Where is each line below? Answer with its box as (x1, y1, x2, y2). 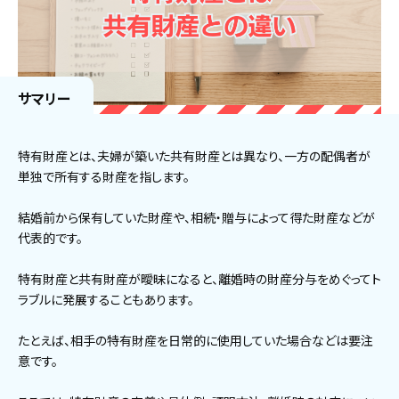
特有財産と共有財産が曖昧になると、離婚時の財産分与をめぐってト (18, 270, 381, 289)
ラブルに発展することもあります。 (18, 290, 194, 309)
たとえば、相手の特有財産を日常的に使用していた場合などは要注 (18, 331, 373, 350)
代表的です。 (18, 229, 83, 248)
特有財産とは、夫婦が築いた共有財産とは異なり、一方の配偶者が (18, 147, 370, 166)
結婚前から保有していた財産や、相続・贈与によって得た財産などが (18, 208, 375, 227)
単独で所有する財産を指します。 (18, 167, 190, 186)
